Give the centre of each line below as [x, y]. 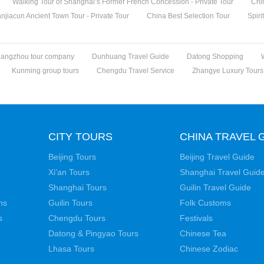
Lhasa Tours [71, 249]
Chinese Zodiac [209, 249]
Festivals [196, 218]
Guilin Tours [70, 203]
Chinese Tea [203, 233]
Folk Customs [205, 203]
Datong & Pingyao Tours [93, 233]
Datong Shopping [215, 57]
